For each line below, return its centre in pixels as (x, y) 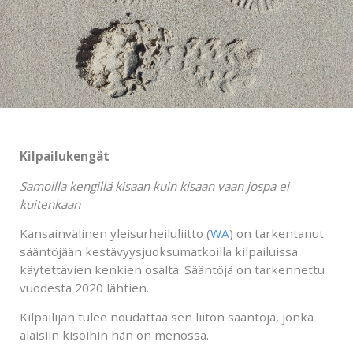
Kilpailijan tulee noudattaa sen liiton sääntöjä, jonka (167, 317)
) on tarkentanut (277, 233)
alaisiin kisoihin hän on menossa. (114, 335)
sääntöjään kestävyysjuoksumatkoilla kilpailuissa (159, 251)
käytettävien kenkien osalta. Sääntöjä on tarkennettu (172, 269)
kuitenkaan (50, 204)
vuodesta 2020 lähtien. (84, 287)
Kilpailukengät (65, 156)
